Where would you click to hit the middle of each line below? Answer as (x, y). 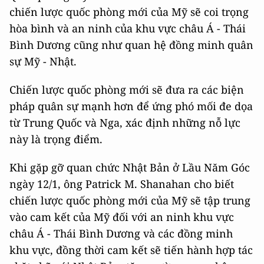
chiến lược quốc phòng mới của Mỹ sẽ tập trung (130, 200)
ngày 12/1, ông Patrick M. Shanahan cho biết (122, 184)
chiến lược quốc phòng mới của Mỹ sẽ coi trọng (129, 11)
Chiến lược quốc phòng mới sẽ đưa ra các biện (127, 89)
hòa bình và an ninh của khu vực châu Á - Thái (128, 28)
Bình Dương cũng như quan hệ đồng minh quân (131, 44)
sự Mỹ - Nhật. (43, 61)
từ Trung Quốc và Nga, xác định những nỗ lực (125, 122)
